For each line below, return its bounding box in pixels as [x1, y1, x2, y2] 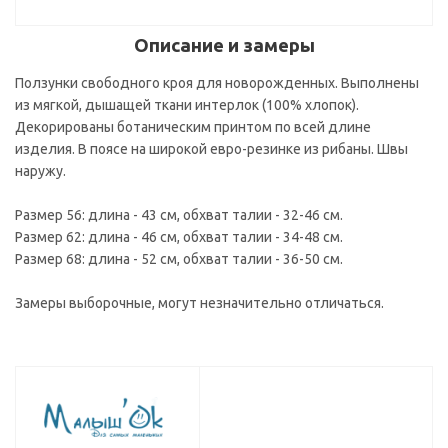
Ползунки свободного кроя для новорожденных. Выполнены [15, 75, 419, 91]
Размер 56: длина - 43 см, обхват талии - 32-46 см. [15, 207, 343, 223]
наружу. [15, 163, 66, 179]
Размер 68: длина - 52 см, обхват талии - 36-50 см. [15, 251, 343, 267]
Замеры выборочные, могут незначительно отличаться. [15, 295, 384, 311]
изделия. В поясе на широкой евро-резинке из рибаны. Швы [15, 141, 408, 157]
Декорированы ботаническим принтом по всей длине [15, 119, 371, 135]
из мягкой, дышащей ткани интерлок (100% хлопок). [15, 97, 359, 113]
